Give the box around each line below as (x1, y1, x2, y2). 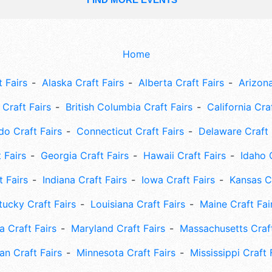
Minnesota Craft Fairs (76, 246, 175, 259)
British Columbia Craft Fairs (66, 101, 192, 114)
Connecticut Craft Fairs (76, 125, 184, 138)
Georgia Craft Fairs (41, 149, 129, 162)
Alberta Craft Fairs (138, 76, 224, 89)
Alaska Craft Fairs (41, 76, 124, 89)
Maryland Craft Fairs (70, 222, 165, 235)
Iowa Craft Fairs (141, 174, 215, 186)
